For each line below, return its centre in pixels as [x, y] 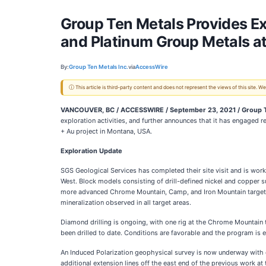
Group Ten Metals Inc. [99, 66]
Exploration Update [91, 151]
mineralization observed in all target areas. [126, 202]
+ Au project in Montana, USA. [106, 131]
